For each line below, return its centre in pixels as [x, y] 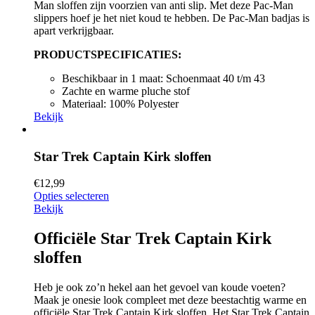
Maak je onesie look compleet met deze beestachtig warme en [170, 300]
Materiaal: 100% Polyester [120, 103]
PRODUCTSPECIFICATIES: [108, 54]
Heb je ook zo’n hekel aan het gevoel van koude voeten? [160, 288]
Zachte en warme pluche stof [126, 91]
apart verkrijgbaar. [74, 30]
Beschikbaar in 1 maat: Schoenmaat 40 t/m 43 [163, 78]
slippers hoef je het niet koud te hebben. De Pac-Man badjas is [172, 18]
